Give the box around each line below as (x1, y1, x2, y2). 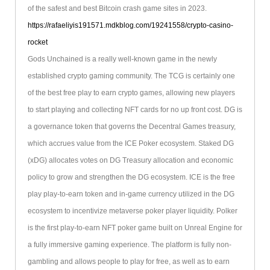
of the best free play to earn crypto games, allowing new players (27, 89, 235, 98)
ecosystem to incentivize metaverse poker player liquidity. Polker (27, 207, 237, 216)
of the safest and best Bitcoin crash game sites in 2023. (27, 4, 207, 13)
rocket (27, 38, 48, 47)
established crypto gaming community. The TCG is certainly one (27, 72, 235, 81)
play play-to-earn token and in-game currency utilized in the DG (27, 190, 234, 199)
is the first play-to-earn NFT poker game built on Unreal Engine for (27, 224, 242, 233)
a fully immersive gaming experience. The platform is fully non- (27, 240, 231, 250)
